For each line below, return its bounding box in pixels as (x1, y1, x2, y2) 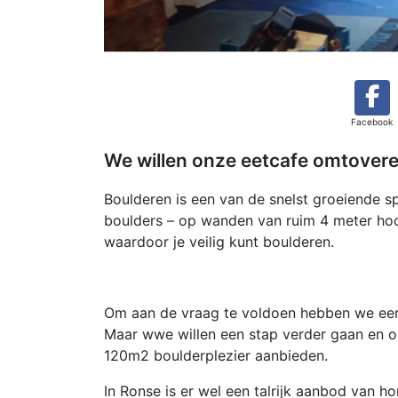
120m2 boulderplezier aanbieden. (104, 346, 328, 364)
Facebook (351, 116, 393, 127)
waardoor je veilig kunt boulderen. (104, 233, 334, 251)
